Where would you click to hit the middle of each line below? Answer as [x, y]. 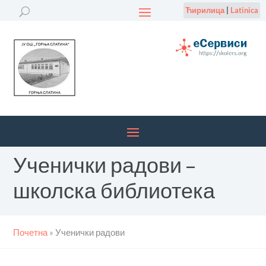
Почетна [31, 232]
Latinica [244, 10]
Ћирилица [205, 10]
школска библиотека [114, 191]
